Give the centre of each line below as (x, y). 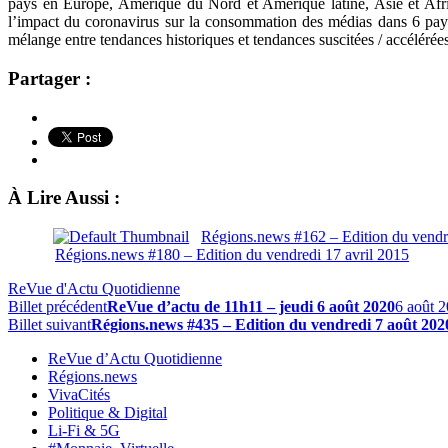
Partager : (49, 78)
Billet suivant (49, 325)
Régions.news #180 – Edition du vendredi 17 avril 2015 (232, 255)
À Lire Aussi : (64, 198)
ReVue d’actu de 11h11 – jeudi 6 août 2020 (251, 307)
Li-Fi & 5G (84, 431)
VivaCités (79, 395)
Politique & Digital (107, 413)
